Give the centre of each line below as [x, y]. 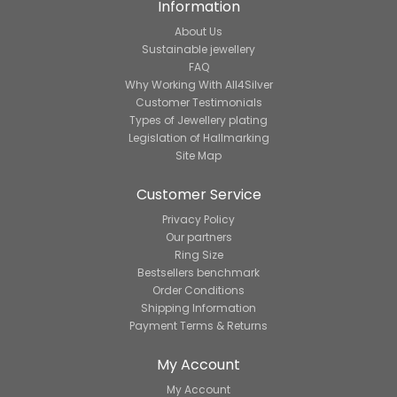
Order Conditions [198, 291]
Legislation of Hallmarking [198, 138]
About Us [198, 32]
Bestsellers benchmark [198, 273]
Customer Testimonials [198, 103]
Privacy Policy [198, 220]
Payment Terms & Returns [198, 326]
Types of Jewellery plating [198, 121]
